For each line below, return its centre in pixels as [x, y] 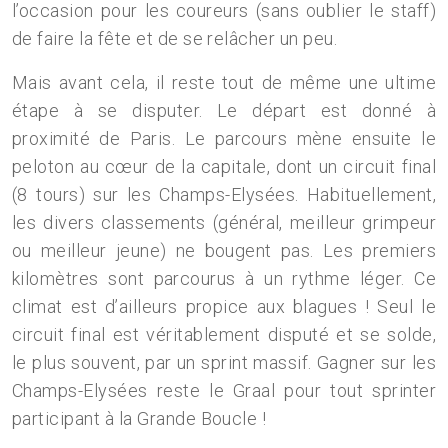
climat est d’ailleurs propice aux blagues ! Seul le [224, 306]
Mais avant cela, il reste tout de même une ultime [224, 82]
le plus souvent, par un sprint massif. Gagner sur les [224, 362]
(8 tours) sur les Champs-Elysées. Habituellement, [224, 194]
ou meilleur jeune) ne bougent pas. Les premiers [224, 250]
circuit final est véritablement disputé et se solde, [224, 334]
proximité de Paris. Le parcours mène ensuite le [224, 138]
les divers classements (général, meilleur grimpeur [224, 222]
